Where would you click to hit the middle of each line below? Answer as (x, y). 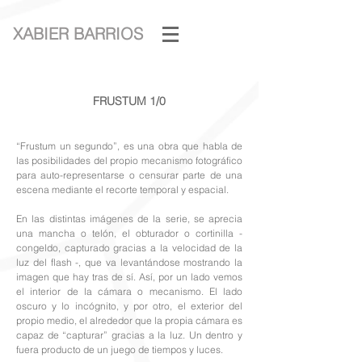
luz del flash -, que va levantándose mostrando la (129, 262)
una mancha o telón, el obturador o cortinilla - (129, 233)
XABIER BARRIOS (78, 34)
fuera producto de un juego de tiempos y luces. (120, 349)
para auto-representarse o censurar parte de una (129, 175)
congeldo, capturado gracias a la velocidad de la (129, 248)
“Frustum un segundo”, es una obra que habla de (129, 146)
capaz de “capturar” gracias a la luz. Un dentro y (129, 335)
